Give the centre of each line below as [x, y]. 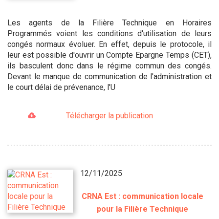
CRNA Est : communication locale [142, 197]
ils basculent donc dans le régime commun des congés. [109, 66]
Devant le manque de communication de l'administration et [109, 77]
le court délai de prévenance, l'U [61, 88]
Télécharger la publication [109, 116]
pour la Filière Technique [142, 209]
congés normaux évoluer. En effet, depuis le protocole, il [109, 44]
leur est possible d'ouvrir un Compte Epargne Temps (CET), [109, 55]
